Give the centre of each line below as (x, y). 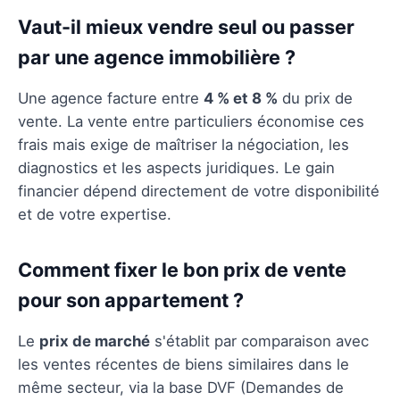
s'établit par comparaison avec (259, 341)
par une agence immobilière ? (157, 57)
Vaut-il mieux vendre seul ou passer (186, 26)
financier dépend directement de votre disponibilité (199, 191)
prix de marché (95, 341)
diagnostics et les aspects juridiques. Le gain (176, 167)
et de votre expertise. (95, 214)
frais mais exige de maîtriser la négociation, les (183, 144)
